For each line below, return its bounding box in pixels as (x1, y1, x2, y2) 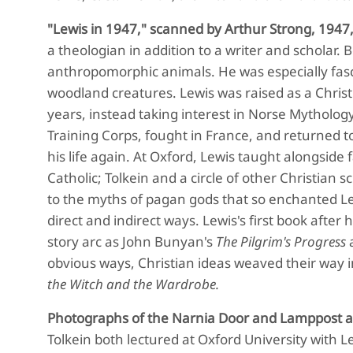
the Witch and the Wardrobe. (47, 275, 219, 293)
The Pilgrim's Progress (216, 232, 346, 251)
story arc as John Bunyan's (47, 232, 216, 251)
